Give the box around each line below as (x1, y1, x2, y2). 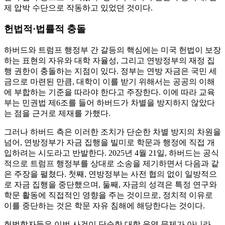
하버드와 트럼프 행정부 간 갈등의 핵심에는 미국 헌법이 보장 (4, 45, 221, 54)
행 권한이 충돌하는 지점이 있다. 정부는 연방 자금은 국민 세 (4, 66, 217, 75)
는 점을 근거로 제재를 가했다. (4, 108, 110, 118)
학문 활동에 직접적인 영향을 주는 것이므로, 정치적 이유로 (4, 190, 213, 199)
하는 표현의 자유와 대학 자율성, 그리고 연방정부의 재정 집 (4, 56, 215, 65)
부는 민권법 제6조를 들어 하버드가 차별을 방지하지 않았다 (4, 98, 215, 107)
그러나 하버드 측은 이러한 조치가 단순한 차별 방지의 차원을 (4, 127, 221, 136)
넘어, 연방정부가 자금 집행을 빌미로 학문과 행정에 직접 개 (4, 138, 215, 147)
